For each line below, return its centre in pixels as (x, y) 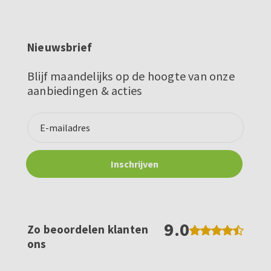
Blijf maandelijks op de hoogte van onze (131, 76)
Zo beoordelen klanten (88, 230)
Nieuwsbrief (60, 47)
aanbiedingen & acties (85, 91)
